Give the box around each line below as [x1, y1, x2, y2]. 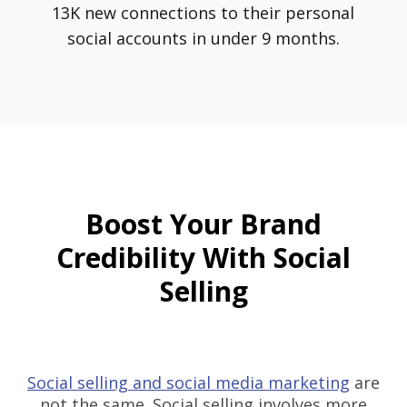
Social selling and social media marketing [27, 371, 350, 393]
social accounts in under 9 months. [66, 26, 340, 49]
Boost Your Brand [85, 204, 322, 243]
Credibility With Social [56, 238, 351, 276]
